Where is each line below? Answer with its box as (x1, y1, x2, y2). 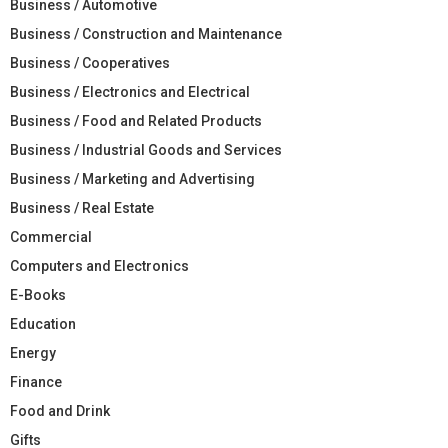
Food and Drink (10, 402, 110, 419)
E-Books (10, 286, 66, 303)
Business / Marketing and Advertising (10, 170, 255, 187)
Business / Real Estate (10, 199, 154, 216)
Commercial (10, 228, 92, 245)
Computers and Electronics (10, 257, 189, 274)
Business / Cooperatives (10, 54, 170, 71)
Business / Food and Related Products (10, 112, 262, 129)
